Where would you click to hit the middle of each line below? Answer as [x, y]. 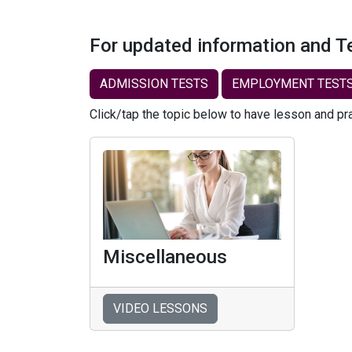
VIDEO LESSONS [160, 308]
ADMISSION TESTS [154, 84]
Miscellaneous [165, 257]
